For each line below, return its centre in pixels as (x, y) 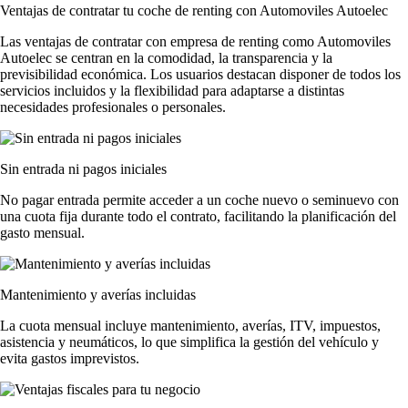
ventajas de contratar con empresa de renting (152, 41)
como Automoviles (335, 41)
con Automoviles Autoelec (312, 10)
